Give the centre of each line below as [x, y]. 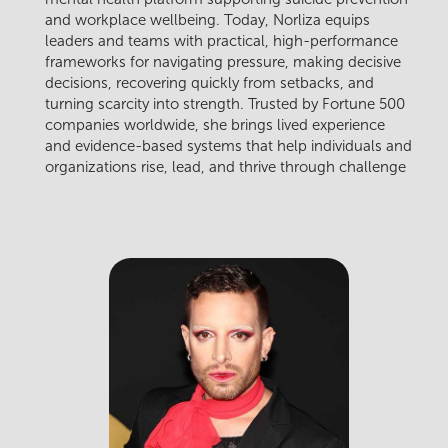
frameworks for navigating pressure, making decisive [223, 62]
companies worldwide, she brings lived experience [215, 125]
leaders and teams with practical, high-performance [221, 41]
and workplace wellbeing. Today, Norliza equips [207, 20]
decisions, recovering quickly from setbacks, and [209, 83]
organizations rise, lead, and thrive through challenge [225, 167]
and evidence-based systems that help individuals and [228, 146]
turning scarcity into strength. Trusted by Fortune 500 [225, 104]
